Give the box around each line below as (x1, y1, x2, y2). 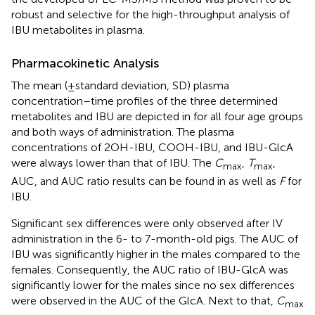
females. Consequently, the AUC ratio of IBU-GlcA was (11, 262, 288, 276)
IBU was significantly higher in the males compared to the (11, 247, 300, 261)
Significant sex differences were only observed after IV (11, 216, 283, 230)
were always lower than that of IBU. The (11, 155, 214, 169)
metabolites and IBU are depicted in (11, 109, 193, 123)
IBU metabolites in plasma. (11, 22, 145, 37)
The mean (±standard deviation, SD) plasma (11, 78, 229, 92)
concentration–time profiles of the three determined (11, 94, 278, 108)
